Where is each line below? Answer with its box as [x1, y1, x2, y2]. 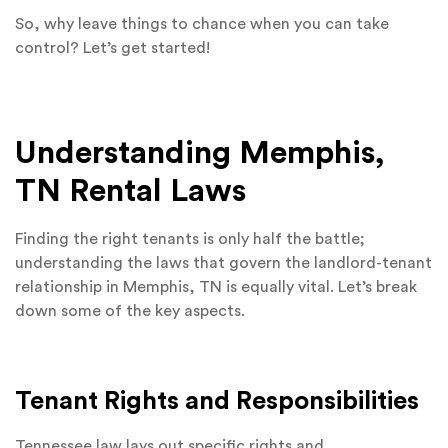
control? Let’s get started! [15, 40, 210, 57]
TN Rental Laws [15, 174, 246, 207]
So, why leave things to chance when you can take [15, 16, 389, 33]
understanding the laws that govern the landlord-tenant [15, 254, 432, 271]
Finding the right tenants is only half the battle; [15, 230, 365, 247]
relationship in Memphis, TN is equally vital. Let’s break [15, 278, 417, 295]
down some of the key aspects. [15, 302, 245, 319]
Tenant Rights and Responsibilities [15, 388, 419, 415]
